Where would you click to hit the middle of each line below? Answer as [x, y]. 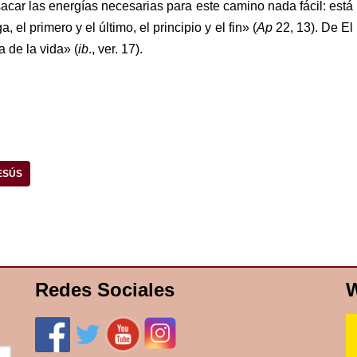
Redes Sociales [105, 290]
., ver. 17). [116, 49]
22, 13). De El [313, 27]
